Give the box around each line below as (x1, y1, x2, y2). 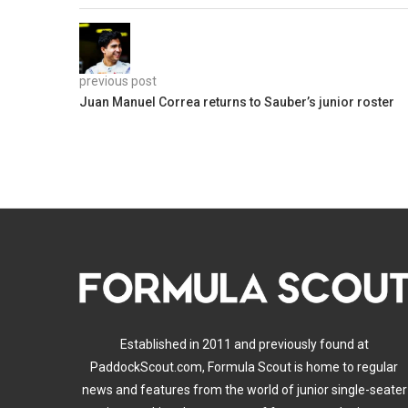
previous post (79, 73, 157, 88)
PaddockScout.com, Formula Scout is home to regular (90, 359, 399, 374)
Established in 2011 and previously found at (119, 336, 369, 352)
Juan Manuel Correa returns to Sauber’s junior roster (79, 94, 394, 109)
